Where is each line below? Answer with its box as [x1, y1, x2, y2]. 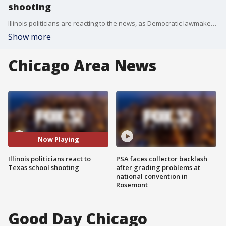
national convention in [116, 171, 188, 181]
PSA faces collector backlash [116, 154, 207, 163]
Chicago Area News [8, 55, 157, 76]
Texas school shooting [8, 162, 79, 172]
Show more [8, 31, 51, 42]
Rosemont [116, 180, 148, 189]
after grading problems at [116, 162, 200, 172]
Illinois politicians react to [8, 154, 91, 163]
